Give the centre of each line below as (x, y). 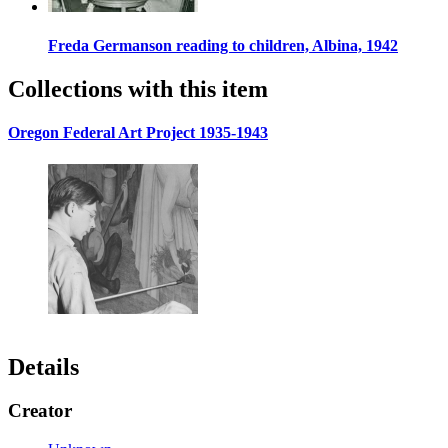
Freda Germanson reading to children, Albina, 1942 (223, 45)
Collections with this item (138, 89)
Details (43, 366)
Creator (40, 411)
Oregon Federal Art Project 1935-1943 (138, 133)
